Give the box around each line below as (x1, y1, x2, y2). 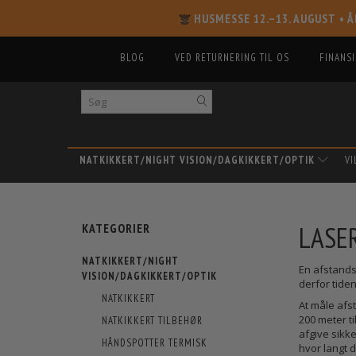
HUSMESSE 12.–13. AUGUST (194, 10, 336, 26)
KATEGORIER (82, 220, 150, 237)
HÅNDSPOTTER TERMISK (102, 335, 207, 350)
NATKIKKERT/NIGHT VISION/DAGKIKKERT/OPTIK (79, 153, 315, 167)
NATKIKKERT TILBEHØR (102, 313, 203, 327)
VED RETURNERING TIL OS (175, 51, 289, 64)
